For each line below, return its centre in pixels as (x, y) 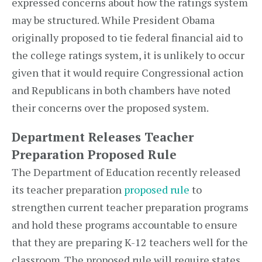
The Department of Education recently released (126, 172)
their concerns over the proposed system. (110, 108)
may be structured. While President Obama (113, 20)
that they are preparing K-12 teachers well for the (130, 242)
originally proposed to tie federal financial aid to (127, 37)
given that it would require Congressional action (127, 73)
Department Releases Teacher (103, 137)
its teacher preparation (68, 189)
